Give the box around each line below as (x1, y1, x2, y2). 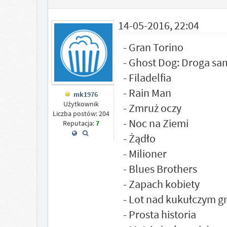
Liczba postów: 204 (52, 109, 109, 119)
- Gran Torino (123, 40, 183, 54)
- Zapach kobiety (123, 177, 200, 191)
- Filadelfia (123, 70, 171, 85)
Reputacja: (62, 119, 96, 128)
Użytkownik (63, 99, 99, 109)
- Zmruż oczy (123, 101, 181, 115)
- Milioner (123, 146, 167, 161)
